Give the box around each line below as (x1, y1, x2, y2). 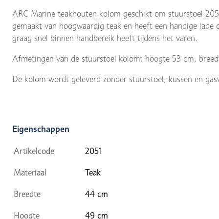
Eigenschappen (12, 123, 69, 134)
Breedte (14, 189, 41, 199)
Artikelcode (14, 146, 54, 156)
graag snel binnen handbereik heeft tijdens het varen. (12, 33, 200, 43)
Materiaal (14, 167, 46, 177)
